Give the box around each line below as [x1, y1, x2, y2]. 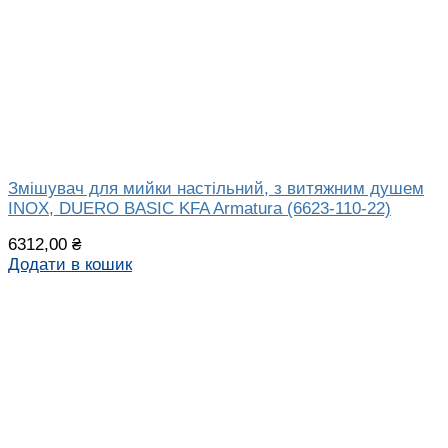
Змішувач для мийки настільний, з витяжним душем [8, 178, 424, 198]
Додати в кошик [8, 255, 132, 275]
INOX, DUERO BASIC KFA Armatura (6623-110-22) [8, 198, 391, 218]
